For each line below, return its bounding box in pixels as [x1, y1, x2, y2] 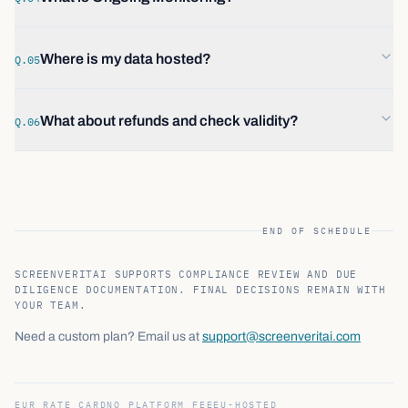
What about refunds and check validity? [40, 113, 299, 128]
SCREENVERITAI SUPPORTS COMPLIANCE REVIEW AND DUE [15, 268, 358, 280]
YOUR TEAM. [15, 299, 87, 311]
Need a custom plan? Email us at [15, 330, 199, 343]
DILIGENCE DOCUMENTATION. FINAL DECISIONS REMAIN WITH [15, 283, 386, 296]
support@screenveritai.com [202, 330, 361, 343]
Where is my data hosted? [40, 51, 211, 66]
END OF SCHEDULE [262, 225, 372, 237]
